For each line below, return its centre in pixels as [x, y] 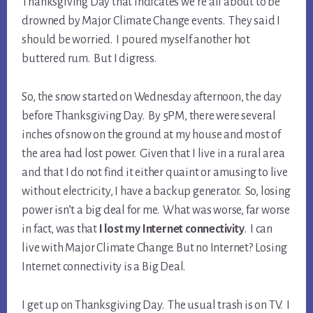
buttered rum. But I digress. [89, 59]
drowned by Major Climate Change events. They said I [151, 21]
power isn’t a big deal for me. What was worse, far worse [156, 211]
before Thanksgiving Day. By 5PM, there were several [149, 116]
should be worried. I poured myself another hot [136, 40]
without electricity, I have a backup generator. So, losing [156, 192]
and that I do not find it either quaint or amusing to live [155, 173]
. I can [259, 230]
